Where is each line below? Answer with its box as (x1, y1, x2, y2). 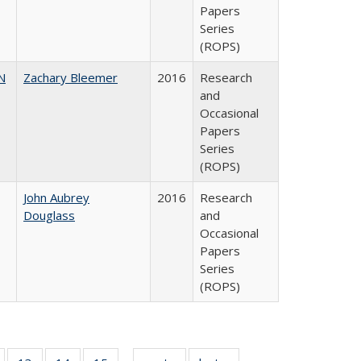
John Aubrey (23, 189, 89, 205)
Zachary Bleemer (23, 69, 118, 85)
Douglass (23, 207, 75, 223)
